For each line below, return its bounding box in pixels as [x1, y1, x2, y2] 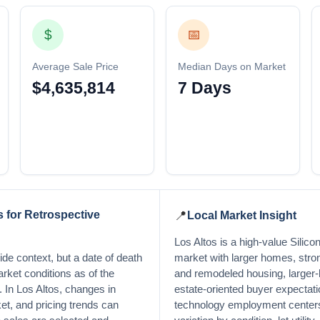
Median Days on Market [178, 61, 286, 72]
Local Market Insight [187, 209, 296, 222]
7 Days [178, 78, 231, 97]
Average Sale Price [32, 61, 119, 72]
